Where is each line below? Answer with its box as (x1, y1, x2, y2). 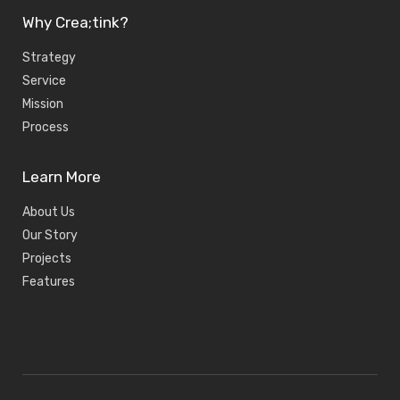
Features (22, 274, 75, 289)
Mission (22, 96, 63, 112)
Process (22, 120, 69, 135)
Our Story (22, 228, 78, 243)
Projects (22, 251, 71, 266)
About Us (22, 204, 75, 220)
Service (22, 73, 66, 88)
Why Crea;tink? (22, 13, 129, 31)
